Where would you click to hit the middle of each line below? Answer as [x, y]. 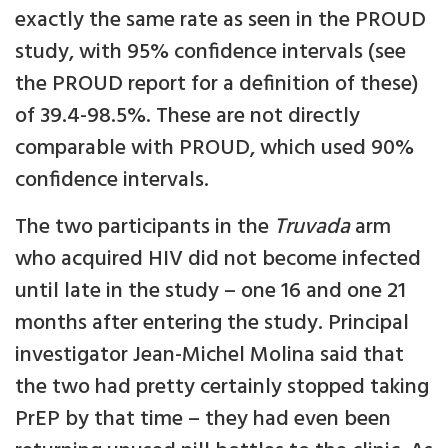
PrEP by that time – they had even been [203, 420]
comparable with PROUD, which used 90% [214, 149]
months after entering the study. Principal [212, 324]
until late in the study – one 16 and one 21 [210, 292]
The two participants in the [144, 228]
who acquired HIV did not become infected [218, 260]
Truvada [312, 228]
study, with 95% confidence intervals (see [210, 53]
